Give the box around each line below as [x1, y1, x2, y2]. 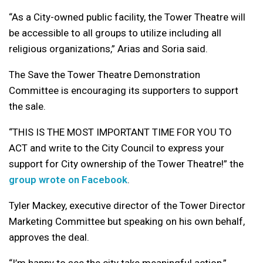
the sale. [9, 100, 46, 112]
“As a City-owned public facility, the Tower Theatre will [9, 11, 245, 23]
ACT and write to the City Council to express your [9, 141, 224, 154]
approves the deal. [9, 231, 89, 243]
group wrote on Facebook [9, 173, 127, 186]
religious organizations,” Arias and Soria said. [9, 42, 208, 55]
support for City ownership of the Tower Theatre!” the [9, 157, 244, 170]
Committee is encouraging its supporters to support [9, 84, 238, 96]
